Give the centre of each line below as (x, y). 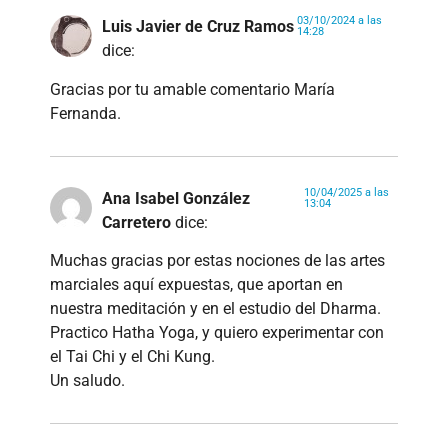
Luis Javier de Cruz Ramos (198, 27)
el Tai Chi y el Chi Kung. (132, 357)
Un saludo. (87, 381)
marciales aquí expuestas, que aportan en (196, 285)
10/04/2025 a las (346, 192)
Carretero (136, 222)
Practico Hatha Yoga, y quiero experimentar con (217, 333)
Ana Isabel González (176, 198)
